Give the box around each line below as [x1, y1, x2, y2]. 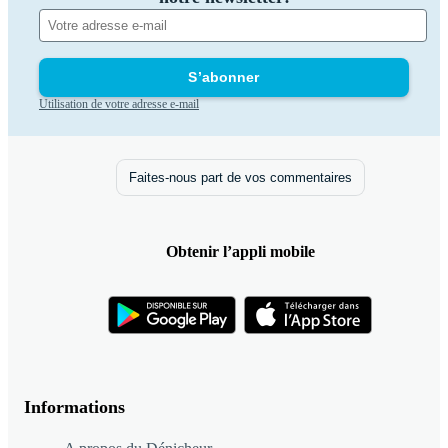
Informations [24, 397, 125, 418]
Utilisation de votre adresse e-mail [39, 97, 199, 111]
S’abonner [188, 69, 260, 85]
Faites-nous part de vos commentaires [128, 170, 352, 185]
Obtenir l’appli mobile [165, 243, 315, 261]
